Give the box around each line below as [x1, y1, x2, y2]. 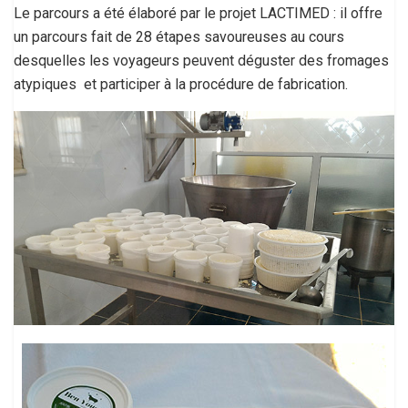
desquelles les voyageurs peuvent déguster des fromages [14, 52, 389, 70]
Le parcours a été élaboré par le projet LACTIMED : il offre [14, 5, 382, 23]
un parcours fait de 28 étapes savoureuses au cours [14, 28, 344, 46]
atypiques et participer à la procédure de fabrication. [14, 76, 348, 94]
